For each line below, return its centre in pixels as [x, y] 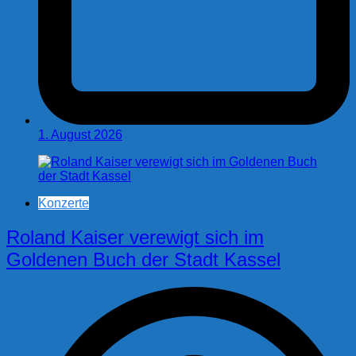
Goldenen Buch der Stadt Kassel [143, 260]
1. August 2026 [80, 135]
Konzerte [64, 203]
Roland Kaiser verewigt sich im [135, 238]
